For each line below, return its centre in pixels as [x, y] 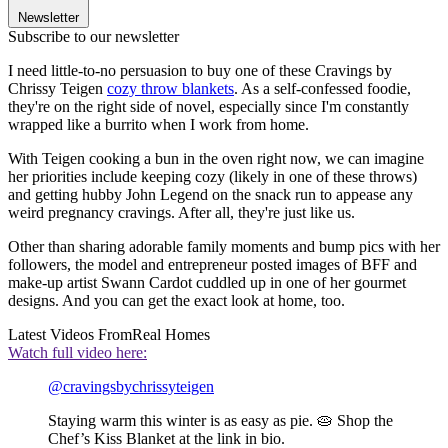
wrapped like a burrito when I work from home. [158, 125]
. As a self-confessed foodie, [322, 89]
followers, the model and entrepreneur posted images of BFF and [212, 265]
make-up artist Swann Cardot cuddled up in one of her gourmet [207, 283]
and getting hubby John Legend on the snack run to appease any [210, 195]
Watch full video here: [77, 353]
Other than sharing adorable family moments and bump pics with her [224, 247]
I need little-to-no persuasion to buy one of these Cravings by [200, 71]
